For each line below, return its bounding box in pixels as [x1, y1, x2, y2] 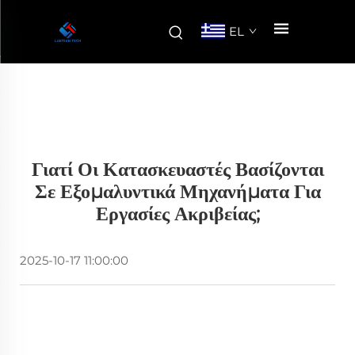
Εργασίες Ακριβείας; [95, 202, 260, 225]
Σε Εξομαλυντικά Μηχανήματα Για [34, 180, 321, 203]
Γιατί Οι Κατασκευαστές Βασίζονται [31, 158, 324, 181]
